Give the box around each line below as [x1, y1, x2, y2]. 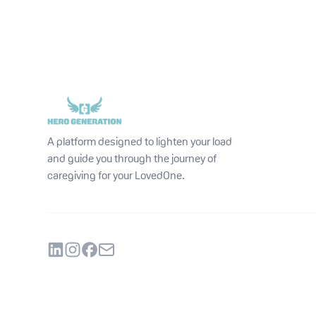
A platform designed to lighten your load [47, 133, 233, 149]
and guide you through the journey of [47, 150, 217, 166]
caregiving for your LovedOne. [47, 167, 186, 183]
